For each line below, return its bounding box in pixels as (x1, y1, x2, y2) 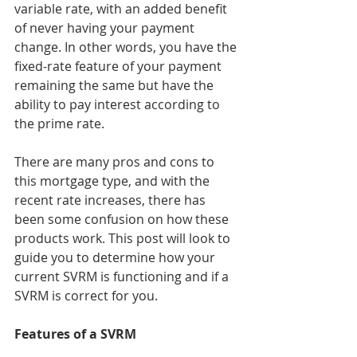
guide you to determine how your (14, 249, 218, 266)
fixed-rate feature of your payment (14, 57, 225, 75)
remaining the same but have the (14, 76, 217, 94)
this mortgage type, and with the (14, 172, 213, 190)
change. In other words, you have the (14, 38, 240, 56)
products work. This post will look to (14, 229, 233, 247)
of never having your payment (14, 19, 198, 37)
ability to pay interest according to (14, 96, 223, 113)
